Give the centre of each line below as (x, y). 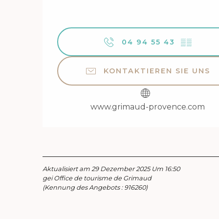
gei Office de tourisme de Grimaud (97, 178)
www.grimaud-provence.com (148, 107)
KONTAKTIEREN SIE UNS (157, 71)
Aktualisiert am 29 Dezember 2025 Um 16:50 (111, 169)
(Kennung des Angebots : (83, 188)
